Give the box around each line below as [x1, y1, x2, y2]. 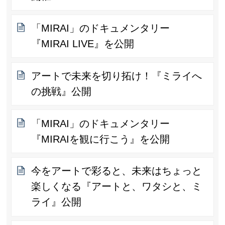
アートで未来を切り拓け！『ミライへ [31, 70, 202, 81]
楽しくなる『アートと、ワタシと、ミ [31, 181, 202, 192]
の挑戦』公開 [31, 85, 92, 97]
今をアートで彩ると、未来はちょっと [31, 165, 202, 177]
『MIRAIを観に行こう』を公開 [31, 133, 170, 145]
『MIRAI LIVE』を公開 [31, 38, 135, 50]
